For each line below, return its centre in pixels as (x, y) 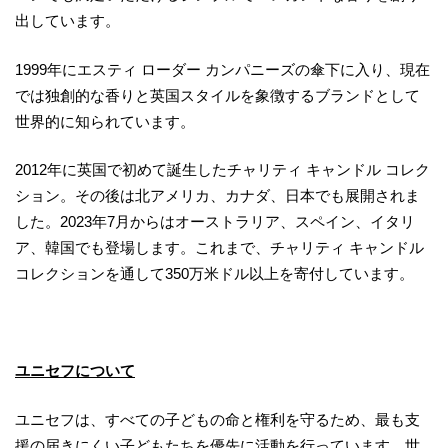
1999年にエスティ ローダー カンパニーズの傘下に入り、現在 (222, 69)
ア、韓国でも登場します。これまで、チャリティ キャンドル (219, 247)
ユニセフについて (75, 370)
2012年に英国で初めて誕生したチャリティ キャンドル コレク (222, 169)
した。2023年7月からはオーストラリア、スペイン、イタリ (215, 221)
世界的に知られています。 (105, 121)
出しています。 (67, 20)
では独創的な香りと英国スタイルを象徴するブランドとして (217, 95)
